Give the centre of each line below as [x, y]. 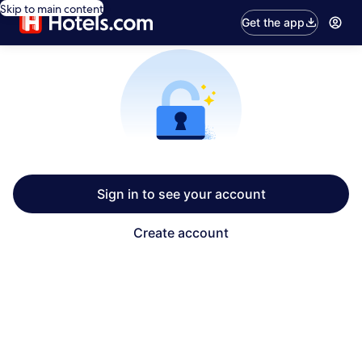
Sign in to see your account [181, 194]
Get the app [274, 22]
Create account [181, 233]
